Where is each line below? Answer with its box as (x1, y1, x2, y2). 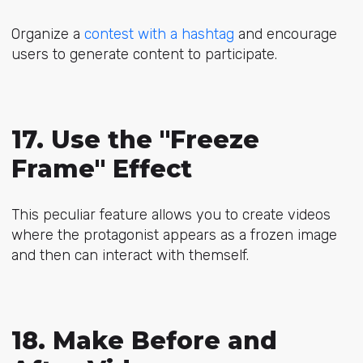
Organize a (11, 24, 84, 43)
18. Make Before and (11, 325, 277, 356)
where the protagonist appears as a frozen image (11, 225, 337, 244)
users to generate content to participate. (11, 45, 277, 63)
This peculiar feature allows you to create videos (11, 205, 331, 224)
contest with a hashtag (83, 24, 234, 43)
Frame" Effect (11, 154, 192, 185)
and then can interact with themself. (11, 246, 249, 264)
